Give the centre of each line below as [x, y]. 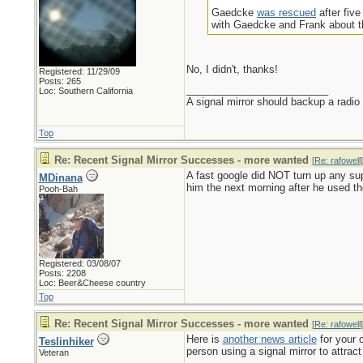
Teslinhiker [66, 342]
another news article [269, 339]
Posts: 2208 [62, 273]
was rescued [287, 13]
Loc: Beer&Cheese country [92, 283]
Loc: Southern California [85, 91]
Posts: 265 [60, 81]
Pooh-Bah [58, 189]
